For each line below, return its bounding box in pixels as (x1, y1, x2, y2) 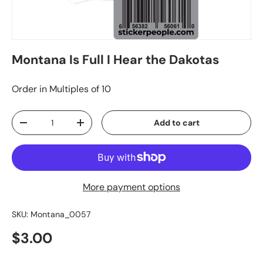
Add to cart (153, 117, 200, 128)
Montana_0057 (31, 208, 91, 220)
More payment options (83, 180, 180, 193)
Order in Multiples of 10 (12, 82, 111, 95)
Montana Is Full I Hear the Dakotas (12, 51, 219, 68)
